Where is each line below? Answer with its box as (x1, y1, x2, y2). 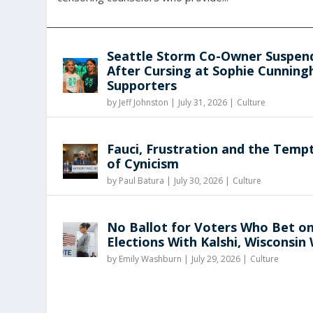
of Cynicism (107, 154, 180, 172)
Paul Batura (119, 174, 165, 187)
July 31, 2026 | (178, 96, 235, 108)
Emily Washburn (119, 252, 182, 265)
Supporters (107, 76, 177, 94)
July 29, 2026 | (191, 252, 248, 265)
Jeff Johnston (119, 96, 169, 108)
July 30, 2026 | (174, 174, 231, 187)
